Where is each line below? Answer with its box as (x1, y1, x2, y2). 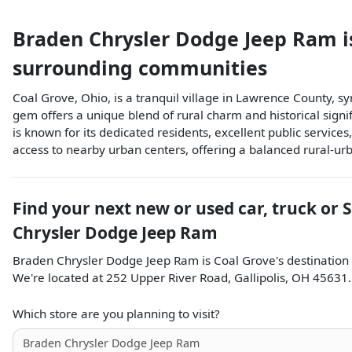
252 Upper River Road (106, 269, 228, 285)
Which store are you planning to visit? (13, 306, 220, 321)
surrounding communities (13, 54, 267, 81)
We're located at (13, 269, 106, 285)
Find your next (13, 197, 135, 219)
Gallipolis (234, 269, 285, 285)
